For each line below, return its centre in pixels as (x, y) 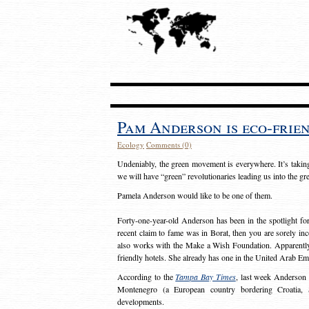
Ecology (131, 144)
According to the (147, 277)
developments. (141, 301)
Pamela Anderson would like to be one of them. (195, 195)
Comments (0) (169, 144)
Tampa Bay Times (206, 277)
